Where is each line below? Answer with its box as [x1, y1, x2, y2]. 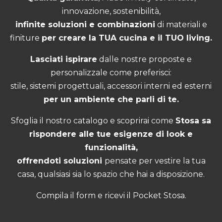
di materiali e [155, 20, 207, 29]
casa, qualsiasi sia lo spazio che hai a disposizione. [17, 169, 205, 179]
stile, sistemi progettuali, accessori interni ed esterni [10, 81, 212, 91]
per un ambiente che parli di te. [43, 95, 179, 104]
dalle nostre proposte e [97, 55, 192, 64]
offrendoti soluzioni [16, 156, 105, 166]
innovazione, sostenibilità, [61, 6, 161, 16]
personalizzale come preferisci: [51, 68, 171, 77]
